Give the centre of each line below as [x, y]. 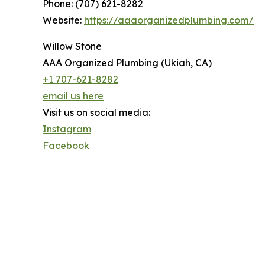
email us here [73, 96]
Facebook [66, 146]
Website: [63, 20]
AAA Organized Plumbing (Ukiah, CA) [127, 63]
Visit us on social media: [96, 113]
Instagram [67, 129]
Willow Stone [72, 46]
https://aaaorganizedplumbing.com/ [169, 20]
